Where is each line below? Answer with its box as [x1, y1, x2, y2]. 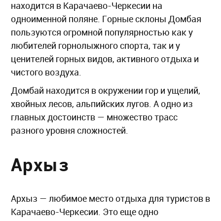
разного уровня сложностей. [11, 124, 130, 137]
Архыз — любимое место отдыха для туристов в [11, 192, 210, 204]
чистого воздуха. [11, 66, 81, 78]
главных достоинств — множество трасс [11, 111, 178, 123]
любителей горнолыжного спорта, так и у [11, 39, 180, 52]
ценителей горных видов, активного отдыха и [11, 53, 199, 65]
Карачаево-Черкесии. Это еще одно [11, 205, 158, 218]
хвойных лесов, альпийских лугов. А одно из [11, 98, 193, 110]
